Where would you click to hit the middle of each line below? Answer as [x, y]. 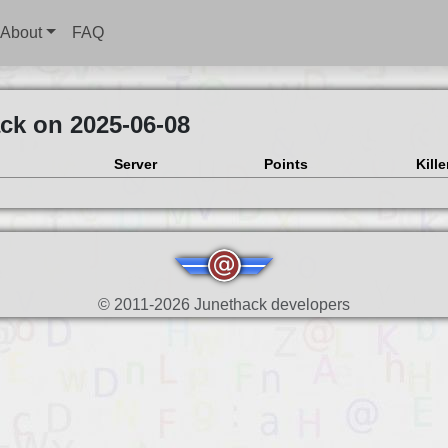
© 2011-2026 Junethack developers [223, 304]
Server [135, 164]
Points [285, 164]
